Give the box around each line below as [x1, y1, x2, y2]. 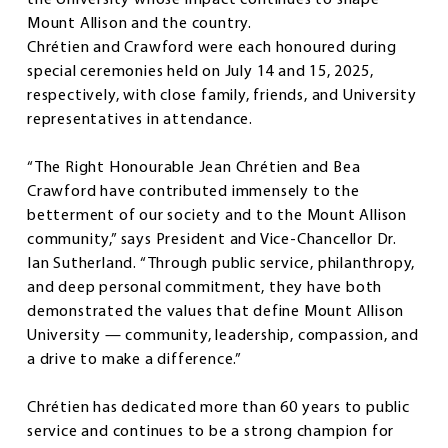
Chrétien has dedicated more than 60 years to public [27, 400, 410, 417]
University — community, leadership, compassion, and [27, 328, 419, 345]
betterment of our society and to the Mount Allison [27, 208, 407, 225]
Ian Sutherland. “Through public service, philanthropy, [27, 256, 416, 273]
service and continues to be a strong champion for [27, 424, 395, 441]
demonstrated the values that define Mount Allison [27, 304, 405, 321]
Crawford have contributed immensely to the [27, 184, 360, 201]
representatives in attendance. [27, 112, 257, 129]
